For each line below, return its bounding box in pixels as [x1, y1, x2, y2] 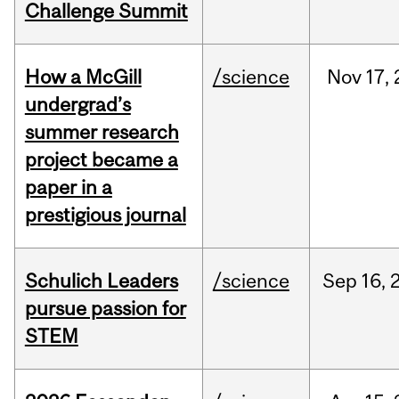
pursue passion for [24, 297, 186, 321]
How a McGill [24, 65, 142, 89]
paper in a [24, 175, 112, 199]
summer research [24, 120, 179, 144]
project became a [24, 148, 178, 172]
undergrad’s [24, 93, 131, 117]
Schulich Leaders [24, 269, 178, 293]
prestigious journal [24, 203, 186, 227]
